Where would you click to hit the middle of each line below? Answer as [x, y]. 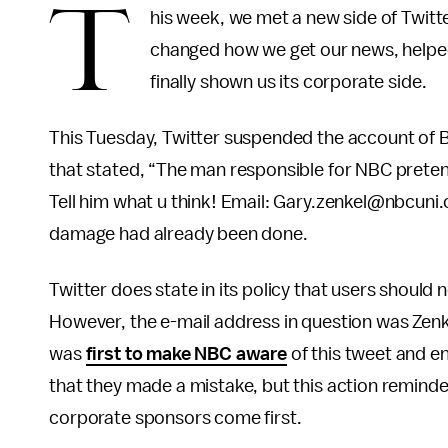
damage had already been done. [178, 234]
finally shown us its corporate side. [288, 82]
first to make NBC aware [186, 354]
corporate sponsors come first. [175, 418]
